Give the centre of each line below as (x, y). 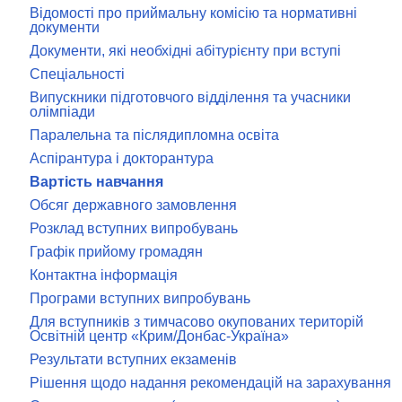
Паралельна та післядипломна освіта (154, 135)
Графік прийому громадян (116, 252)
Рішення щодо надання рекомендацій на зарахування (210, 383)
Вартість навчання (96, 182)
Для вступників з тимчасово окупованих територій (197, 322)
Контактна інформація (104, 275)
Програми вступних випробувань (140, 298)
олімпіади (62, 112)
